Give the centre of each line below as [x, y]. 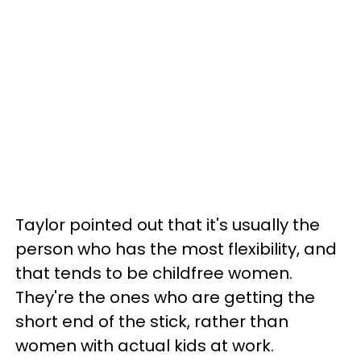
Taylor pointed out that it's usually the [168, 225]
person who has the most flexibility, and [176, 249]
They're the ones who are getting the [165, 297]
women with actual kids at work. [145, 346]
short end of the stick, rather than [152, 322]
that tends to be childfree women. [154, 273]
